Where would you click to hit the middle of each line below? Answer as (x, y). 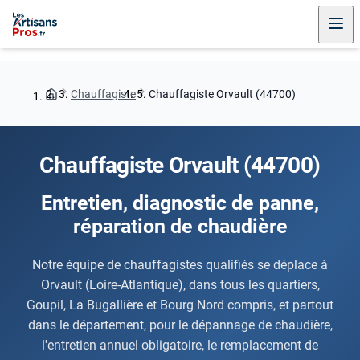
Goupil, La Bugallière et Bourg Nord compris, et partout (180, 305)
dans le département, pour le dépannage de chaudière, (180, 325)
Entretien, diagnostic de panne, (180, 203)
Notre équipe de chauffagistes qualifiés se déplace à (180, 264)
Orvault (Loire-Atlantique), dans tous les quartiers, (180, 284)
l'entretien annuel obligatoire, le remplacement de (180, 345)
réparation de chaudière (180, 226)
